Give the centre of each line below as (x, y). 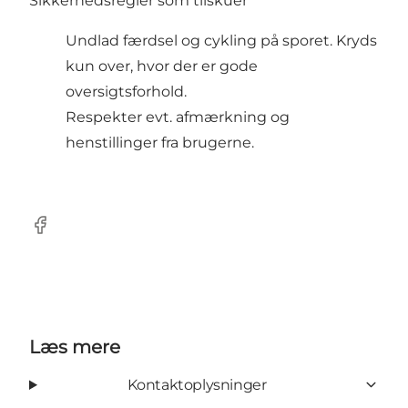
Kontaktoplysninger (197, 384)
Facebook (64, 234)
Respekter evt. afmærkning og (178, 117)
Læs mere (75, 347)
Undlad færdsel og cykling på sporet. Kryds (221, 40)
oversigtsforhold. (126, 91)
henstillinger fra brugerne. (160, 142)
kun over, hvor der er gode (162, 66)
